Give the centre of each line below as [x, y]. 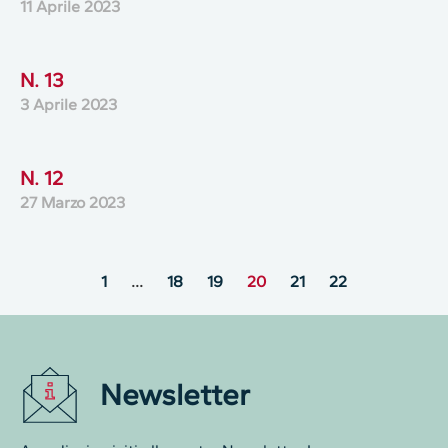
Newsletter [175, 395]
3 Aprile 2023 [68, 105]
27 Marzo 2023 [72, 203]
